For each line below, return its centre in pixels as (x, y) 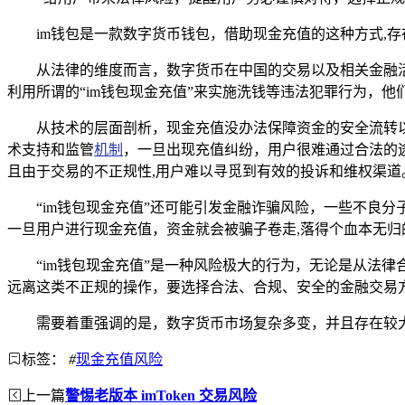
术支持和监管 (51, 149)
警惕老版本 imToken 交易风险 (161, 395)
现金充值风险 (119, 359)
